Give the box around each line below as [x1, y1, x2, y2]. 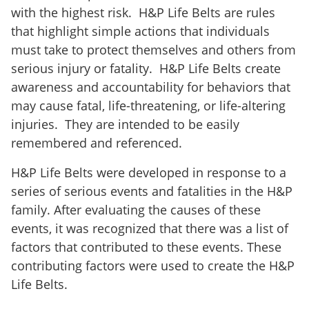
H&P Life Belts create [159, 60, 281, 77]
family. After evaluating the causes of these [11, 201, 261, 218]
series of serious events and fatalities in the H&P [11, 183, 292, 199]
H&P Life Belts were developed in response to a [11, 164, 286, 181]
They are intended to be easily [65, 116, 239, 132]
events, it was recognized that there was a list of [11, 220, 288, 237]
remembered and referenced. [11, 134, 182, 151]
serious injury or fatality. [11, 60, 152, 77]
